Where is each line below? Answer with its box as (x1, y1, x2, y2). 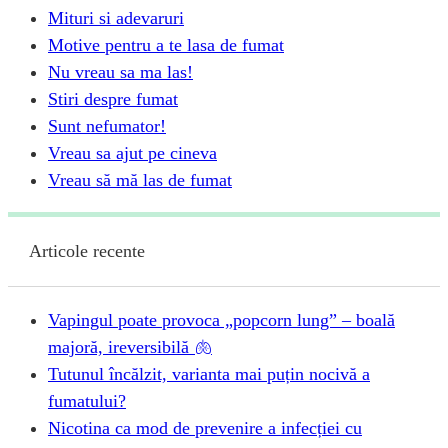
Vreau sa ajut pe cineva (48, 142, 217, 163)
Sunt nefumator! (48, 115, 166, 136)
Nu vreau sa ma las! (48, 61, 193, 82)
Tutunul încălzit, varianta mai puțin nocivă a (48, 363, 370, 384)
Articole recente (29, 240, 145, 261)
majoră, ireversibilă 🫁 (48, 336, 212, 357)
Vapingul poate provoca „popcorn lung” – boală (48, 309, 395, 330)
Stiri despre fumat (48, 88, 178, 109)
